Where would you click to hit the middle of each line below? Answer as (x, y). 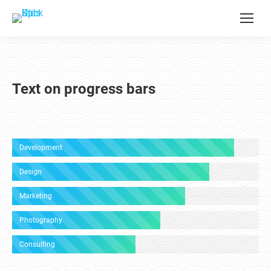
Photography (41, 220)
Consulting (37, 244)
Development (41, 148)
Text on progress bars (84, 89)
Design (31, 172)
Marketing (36, 196)
